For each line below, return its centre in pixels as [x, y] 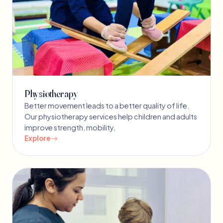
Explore [38, 138]
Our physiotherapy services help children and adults [111, 117]
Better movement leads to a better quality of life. [107, 106]
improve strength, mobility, [70, 128]
